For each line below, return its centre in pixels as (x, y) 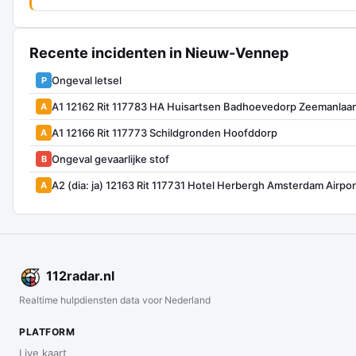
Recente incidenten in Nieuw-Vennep (159, 53)
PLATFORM (47, 332)
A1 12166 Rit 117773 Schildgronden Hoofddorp (164, 132)
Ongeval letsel (87, 80)
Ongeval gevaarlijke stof (110, 159)
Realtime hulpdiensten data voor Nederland (115, 300)
